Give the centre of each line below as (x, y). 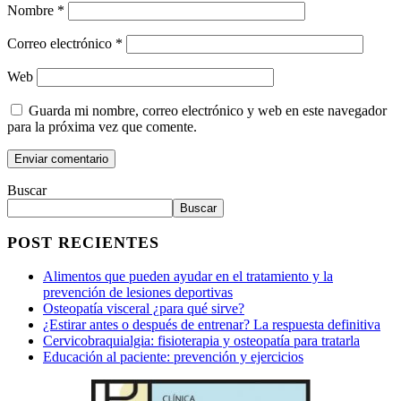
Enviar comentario (61, 158)
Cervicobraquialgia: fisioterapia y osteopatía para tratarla (201, 340)
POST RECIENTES (83, 242)
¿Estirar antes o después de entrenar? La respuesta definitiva (212, 324)
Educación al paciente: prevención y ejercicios (173, 356)
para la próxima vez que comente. (102, 126)
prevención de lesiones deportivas (138, 292)
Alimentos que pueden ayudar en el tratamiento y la (188, 276)
